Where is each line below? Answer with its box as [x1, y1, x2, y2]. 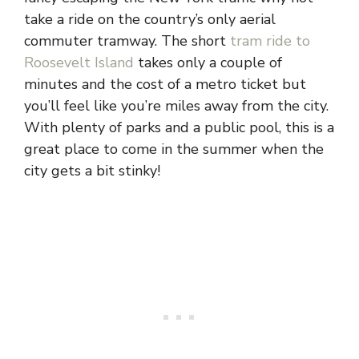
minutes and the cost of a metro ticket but [24, 74, 306, 94]
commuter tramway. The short [24, 30, 230, 50]
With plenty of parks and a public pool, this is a [24, 117, 334, 137]
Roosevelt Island [24, 52, 134, 72]
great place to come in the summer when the [24, 139, 324, 159]
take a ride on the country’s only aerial [24, 9, 276, 29]
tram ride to [230, 30, 310, 50]
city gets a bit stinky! [24, 160, 160, 180]
